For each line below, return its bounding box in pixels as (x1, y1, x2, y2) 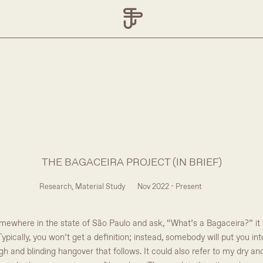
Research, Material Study (39, 182, 126, 192)
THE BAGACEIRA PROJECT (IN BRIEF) (41, 156, 222, 170)
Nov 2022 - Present (137, 182, 202, 192)
